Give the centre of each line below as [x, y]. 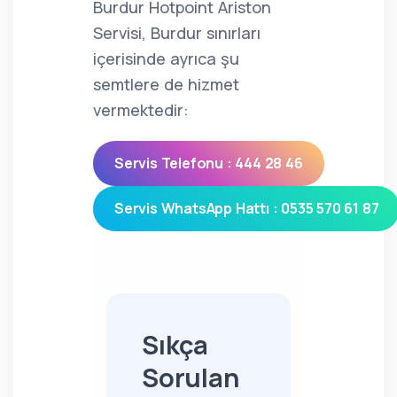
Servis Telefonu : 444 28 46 [209, 163]
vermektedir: [141, 110]
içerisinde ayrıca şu [166, 58]
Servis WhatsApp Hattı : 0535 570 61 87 [247, 208]
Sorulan [191, 378]
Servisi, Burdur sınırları [177, 33]
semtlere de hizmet [166, 84]
